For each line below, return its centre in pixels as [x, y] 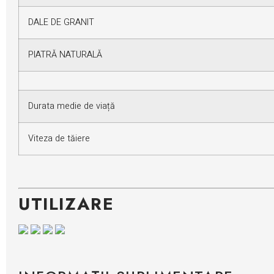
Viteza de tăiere [59, 139]
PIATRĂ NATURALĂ [65, 55]
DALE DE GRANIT [61, 23]
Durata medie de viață [72, 106]
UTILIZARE [66, 204]
